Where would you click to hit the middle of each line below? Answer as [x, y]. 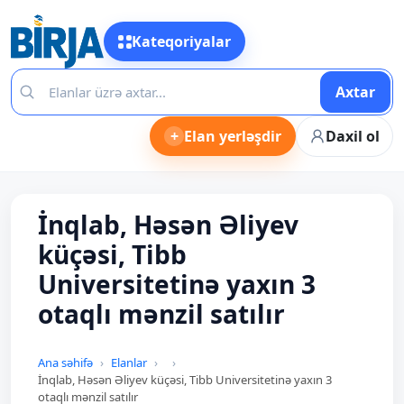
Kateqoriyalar [181, 41]
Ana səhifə [65, 363]
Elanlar [129, 363]
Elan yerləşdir [233, 136]
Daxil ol [353, 136]
